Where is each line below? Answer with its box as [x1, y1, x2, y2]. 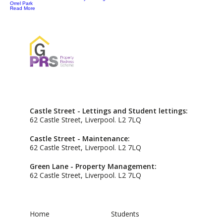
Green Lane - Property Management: [30, 162, 157, 171]
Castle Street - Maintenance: [30, 134, 130, 144]
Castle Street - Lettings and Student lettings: [30, 106, 188, 116]
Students [111, 209, 139, 219]
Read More [10, 5, 35, 11]
